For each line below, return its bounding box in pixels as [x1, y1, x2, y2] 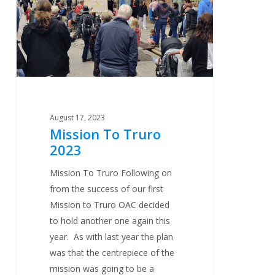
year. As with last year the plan [50, 231, 174, 243]
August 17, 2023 [50, 112, 106, 123]
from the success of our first [50, 183, 164, 195]
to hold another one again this [50, 215, 171, 227]
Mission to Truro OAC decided [50, 199, 170, 211]
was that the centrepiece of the [50, 247, 175, 259]
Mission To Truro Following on [50, 167, 172, 179]
